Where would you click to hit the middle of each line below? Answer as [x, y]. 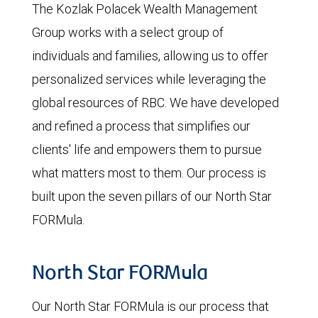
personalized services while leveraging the [149, 79]
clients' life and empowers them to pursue [147, 149]
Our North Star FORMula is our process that [150, 306]
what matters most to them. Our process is [149, 172]
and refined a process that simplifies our [141, 126]
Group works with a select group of [128, 32]
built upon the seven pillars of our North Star [152, 196]
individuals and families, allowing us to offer [150, 55]
